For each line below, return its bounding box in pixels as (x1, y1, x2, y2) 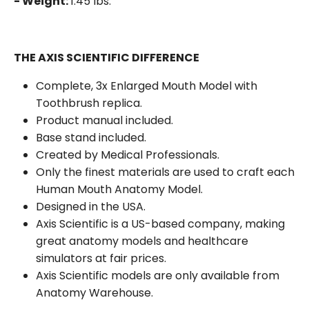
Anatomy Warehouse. (36, 285, 153, 301)
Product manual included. (36, 112, 173, 128)
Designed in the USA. (36, 199, 146, 215)
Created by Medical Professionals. (36, 147, 219, 163)
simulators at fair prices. (36, 250, 166, 266)
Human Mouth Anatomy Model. (36, 181, 203, 197)
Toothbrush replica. (36, 95, 142, 111)
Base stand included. (36, 130, 146, 146)
